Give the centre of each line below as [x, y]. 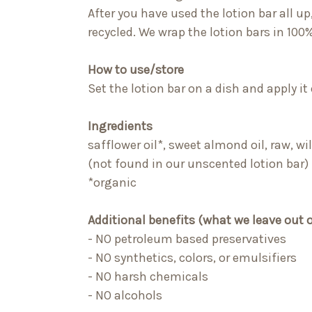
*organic [112, 183]
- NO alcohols [125, 296]
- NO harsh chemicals [148, 277]
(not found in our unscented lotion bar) [198, 164]
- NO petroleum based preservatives [187, 239]
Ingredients [120, 126]
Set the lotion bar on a [151, 89]
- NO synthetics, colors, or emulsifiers [192, 258]
